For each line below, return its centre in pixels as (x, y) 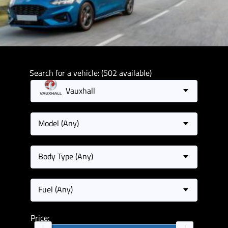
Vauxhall (81, 90)
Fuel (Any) (55, 189)
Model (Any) (58, 123)
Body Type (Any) (65, 156)
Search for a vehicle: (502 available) (90, 73)
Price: (40, 218)
